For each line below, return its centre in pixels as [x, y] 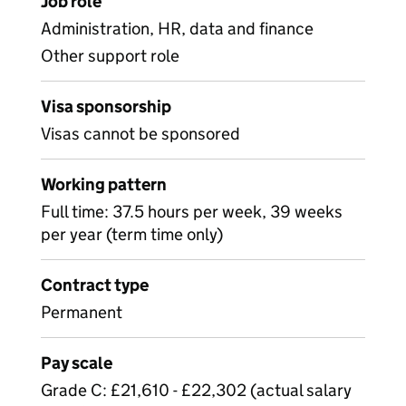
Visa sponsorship [106, 106]
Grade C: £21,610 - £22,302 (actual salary [196, 390]
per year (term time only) [132, 234]
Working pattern [104, 184]
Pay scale [77, 363]
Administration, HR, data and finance [177, 29]
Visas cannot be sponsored [140, 134]
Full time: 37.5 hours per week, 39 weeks [192, 212]
